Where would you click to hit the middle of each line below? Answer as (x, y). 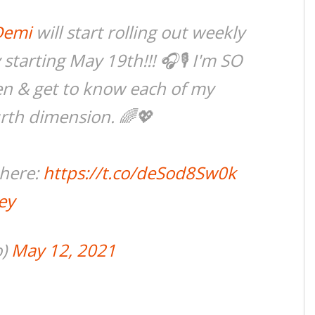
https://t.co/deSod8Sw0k (140, 173)
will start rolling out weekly (138, 32)
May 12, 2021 (64, 250)
